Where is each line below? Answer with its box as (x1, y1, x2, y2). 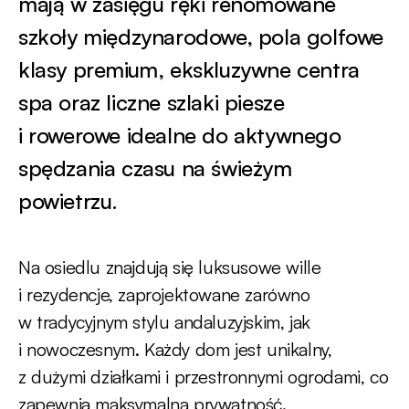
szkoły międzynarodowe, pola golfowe (18, 23, 384, 50)
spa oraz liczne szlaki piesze (18, 89, 285, 116)
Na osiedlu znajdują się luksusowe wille (18, 256, 321, 278)
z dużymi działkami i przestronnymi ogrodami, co (18, 365, 389, 388)
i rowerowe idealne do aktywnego (18, 121, 341, 149)
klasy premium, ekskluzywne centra (18, 56, 360, 83)
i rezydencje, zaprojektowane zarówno (18, 283, 310, 306)
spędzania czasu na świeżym (18, 154, 292, 182)
